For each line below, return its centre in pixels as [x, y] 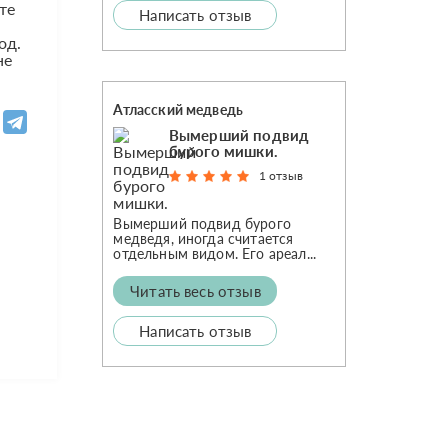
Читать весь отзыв [195, 291]
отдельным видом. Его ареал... [215, 253]
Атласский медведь [178, 109]
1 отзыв [280, 175]
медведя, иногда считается [203, 238]
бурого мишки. [223, 151]
